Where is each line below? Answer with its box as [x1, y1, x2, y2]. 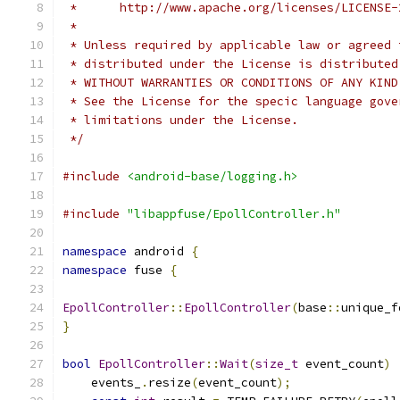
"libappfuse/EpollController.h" [127, 206, 341, 221]
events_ [62, 375, 141, 390]
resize [148, 375, 191, 390]
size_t [255, 356, 298, 371]
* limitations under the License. [62, 112, 298, 128]
